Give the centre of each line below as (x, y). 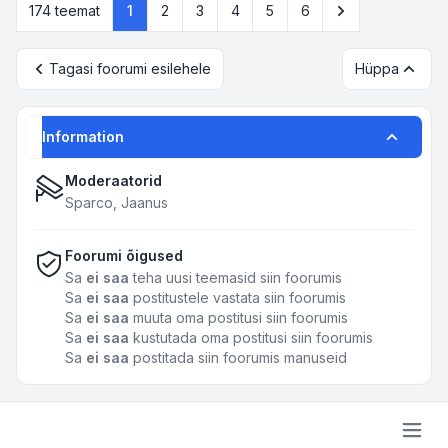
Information (83, 136)
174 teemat (64, 10)
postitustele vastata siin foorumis (237, 297)
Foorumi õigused (124, 255)
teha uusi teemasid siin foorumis (235, 277)
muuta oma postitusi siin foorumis (238, 317)
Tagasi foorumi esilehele (130, 68)
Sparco (89, 202)
